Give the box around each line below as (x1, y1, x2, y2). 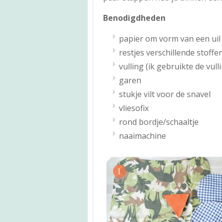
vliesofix (119, 102, 149, 113)
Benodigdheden (103, 12, 166, 23)
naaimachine (119, 130, 166, 141)
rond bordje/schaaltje (119, 116, 199, 127)
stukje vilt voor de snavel (119, 88, 211, 100)
